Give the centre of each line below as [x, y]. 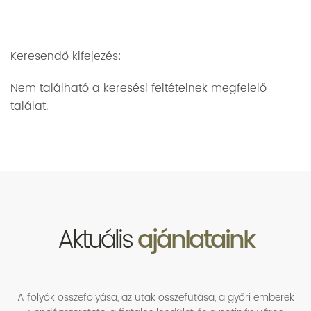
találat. [29, 106]
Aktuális [97, 241]
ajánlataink [195, 241]
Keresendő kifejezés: [66, 56]
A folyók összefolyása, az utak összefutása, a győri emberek [155, 297]
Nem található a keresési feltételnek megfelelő [138, 88]
